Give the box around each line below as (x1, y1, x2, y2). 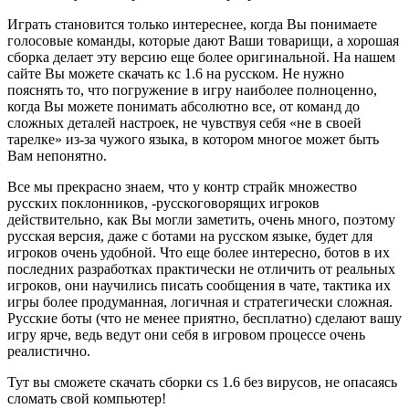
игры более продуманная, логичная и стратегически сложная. (7, 293, 393, 309)
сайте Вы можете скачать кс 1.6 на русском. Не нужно (7, 65, 344, 81)
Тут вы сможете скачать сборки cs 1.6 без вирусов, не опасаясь (7, 373, 397, 390)
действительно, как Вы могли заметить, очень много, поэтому (7, 211, 395, 227)
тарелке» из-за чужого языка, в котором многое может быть (7, 131, 379, 147)
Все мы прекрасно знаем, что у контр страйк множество (7, 178, 357, 194)
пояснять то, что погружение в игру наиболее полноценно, (7, 81, 377, 98)
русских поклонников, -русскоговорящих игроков (7, 194, 320, 211)
